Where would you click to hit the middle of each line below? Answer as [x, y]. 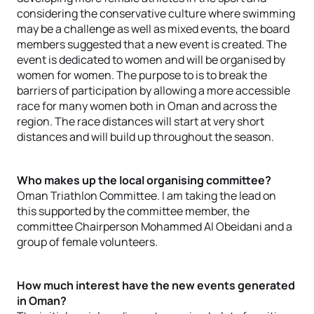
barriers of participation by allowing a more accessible [153, 90]
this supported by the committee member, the [133, 211]
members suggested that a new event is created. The [152, 44]
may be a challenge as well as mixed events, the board [153, 29]
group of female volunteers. [87, 242]
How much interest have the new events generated [156, 285]
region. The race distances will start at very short [141, 121]
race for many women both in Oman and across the [147, 106]
